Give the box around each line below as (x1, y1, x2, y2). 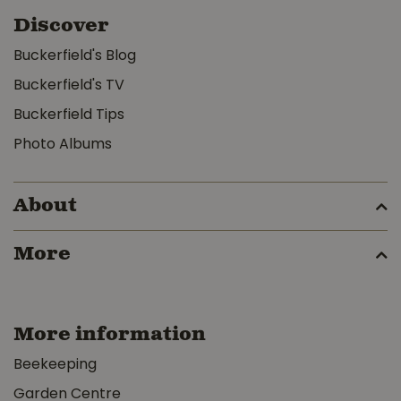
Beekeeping (13, 358, 97, 372)
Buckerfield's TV (13, 79, 124, 93)
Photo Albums (13, 138, 112, 152)
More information (13, 322, 206, 347)
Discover (13, 13, 109, 38)
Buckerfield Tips (13, 108, 124, 123)
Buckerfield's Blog (13, 49, 136, 64)
